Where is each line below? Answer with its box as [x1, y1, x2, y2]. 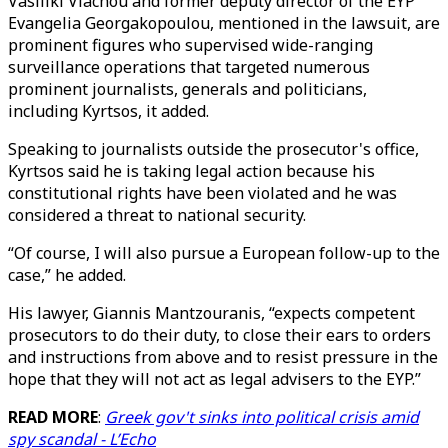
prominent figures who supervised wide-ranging [8, 34, 373, 56]
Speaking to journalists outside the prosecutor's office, [8, 138, 419, 160]
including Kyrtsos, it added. [8, 100, 209, 122]
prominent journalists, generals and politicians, [8, 78, 367, 100]
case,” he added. [8, 264, 126, 286]
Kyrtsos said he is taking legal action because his [8, 160, 375, 182]
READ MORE [8, 406, 98, 428]
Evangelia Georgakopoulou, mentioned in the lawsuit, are [8, 12, 440, 34]
